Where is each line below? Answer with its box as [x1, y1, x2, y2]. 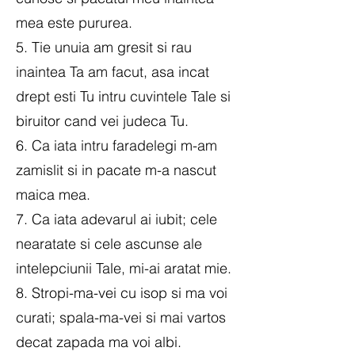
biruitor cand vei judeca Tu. [16, 112, 189, 130]
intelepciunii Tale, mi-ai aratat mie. [16, 259, 231, 277]
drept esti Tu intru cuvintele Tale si [16, 87, 231, 105]
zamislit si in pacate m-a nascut [16, 161, 216, 179]
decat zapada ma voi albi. [16, 333, 181, 351]
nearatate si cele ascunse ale [16, 235, 202, 253]
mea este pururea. [16, 13, 132, 32]
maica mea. [16, 185, 90, 204]
